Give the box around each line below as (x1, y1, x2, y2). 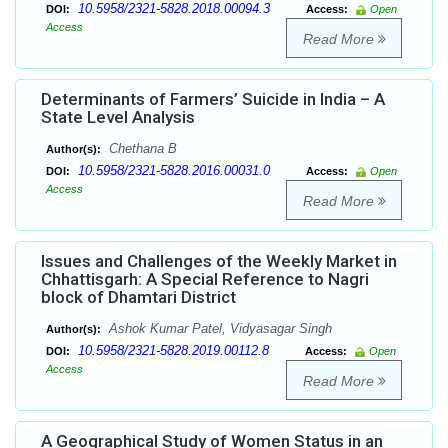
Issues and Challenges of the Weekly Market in (41, 251, 397, 272)
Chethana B (105, 141, 177, 157)
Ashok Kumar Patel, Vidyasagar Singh (105, 321, 332, 337)
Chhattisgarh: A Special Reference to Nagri (41, 269, 369, 290)
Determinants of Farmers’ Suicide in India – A (41, 89, 385, 110)
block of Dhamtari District (41, 287, 236, 308)
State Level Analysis (41, 107, 195, 128)
